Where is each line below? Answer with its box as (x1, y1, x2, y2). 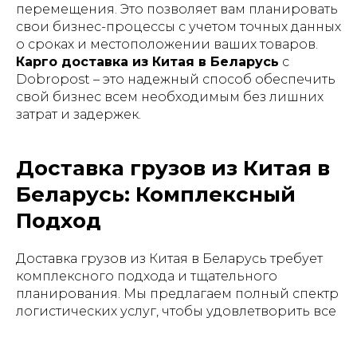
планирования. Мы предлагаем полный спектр (16, 286, 339, 301)
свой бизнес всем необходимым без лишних (16, 89, 324, 104)
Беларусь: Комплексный (16, 182, 296, 207)
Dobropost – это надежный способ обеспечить (16, 72, 335, 87)
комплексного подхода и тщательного (16, 269, 277, 284)
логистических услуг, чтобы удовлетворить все (16, 304, 336, 319)
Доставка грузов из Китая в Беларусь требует (16, 251, 323, 266)
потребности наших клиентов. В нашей (16, 321, 283, 336)
